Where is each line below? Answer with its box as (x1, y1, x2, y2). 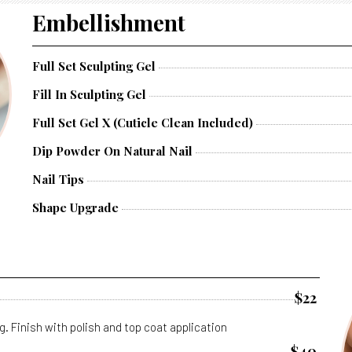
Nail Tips (32, 171, 84, 187)
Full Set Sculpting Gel (32, 58, 156, 74)
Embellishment (32, 8, 185, 37)
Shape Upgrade (32, 200, 119, 215)
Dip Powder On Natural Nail (32, 143, 192, 159)
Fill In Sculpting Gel (32, 86, 146, 102)
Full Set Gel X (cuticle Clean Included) (32, 115, 253, 130)
